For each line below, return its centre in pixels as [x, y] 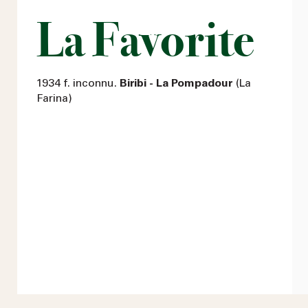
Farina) [54, 99]
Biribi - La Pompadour [176, 84]
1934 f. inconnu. [78, 84]
